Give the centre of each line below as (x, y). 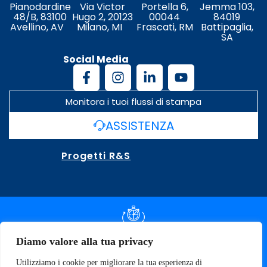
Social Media (96, 59)
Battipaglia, (227, 27)
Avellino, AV (40, 27)
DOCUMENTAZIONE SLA (133, 237)
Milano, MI (102, 27)
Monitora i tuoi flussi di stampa (133, 101)
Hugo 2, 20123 (102, 17)
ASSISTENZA (139, 125)
